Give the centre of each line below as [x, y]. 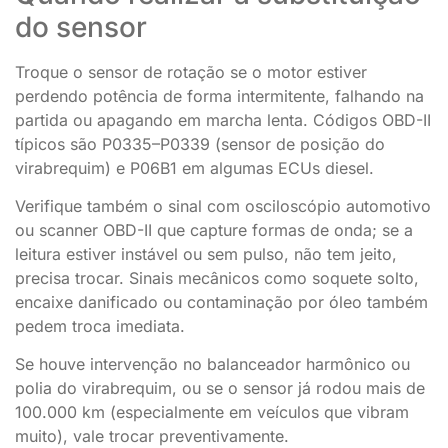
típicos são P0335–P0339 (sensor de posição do [200, 143]
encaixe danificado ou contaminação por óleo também [221, 301]
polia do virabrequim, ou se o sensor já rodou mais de [220, 388]
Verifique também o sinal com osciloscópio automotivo [223, 205]
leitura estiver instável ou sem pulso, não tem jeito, [206, 253]
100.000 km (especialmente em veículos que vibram [212, 412]
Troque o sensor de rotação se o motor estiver [191, 71]
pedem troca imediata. [100, 325]
